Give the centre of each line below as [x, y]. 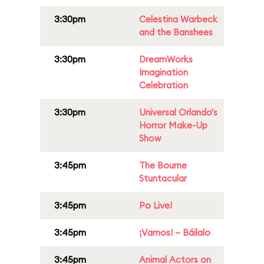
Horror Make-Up [173, 125]
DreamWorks [166, 59]
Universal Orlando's [178, 112]
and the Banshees [176, 32]
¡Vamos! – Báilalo [175, 232]
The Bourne [163, 165]
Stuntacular [163, 178]
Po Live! [156, 205]
